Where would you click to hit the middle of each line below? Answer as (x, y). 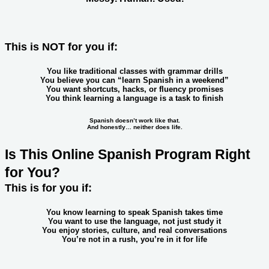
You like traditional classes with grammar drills (134, 71)
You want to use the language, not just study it (134, 222)
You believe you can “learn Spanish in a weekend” (134, 80)
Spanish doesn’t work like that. (134, 121)
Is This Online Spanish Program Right (128, 154)
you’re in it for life (174, 240)
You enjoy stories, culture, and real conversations (134, 231)
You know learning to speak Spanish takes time (134, 213)
